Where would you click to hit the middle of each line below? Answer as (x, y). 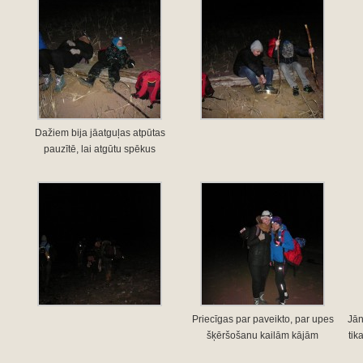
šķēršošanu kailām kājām (263, 335)
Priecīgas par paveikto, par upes (263, 319)
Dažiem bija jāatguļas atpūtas (100, 133)
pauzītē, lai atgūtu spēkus (100, 149)
